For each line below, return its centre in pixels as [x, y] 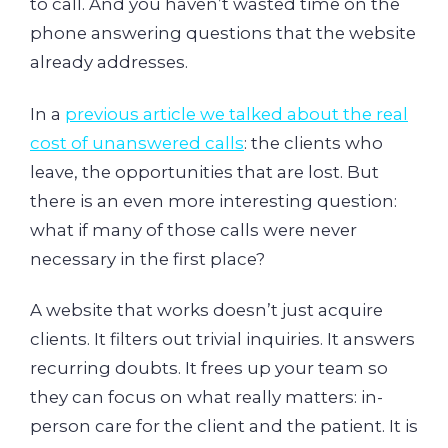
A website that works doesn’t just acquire [206, 310]
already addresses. [109, 62]
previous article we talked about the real [236, 113]
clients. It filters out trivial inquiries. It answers [222, 339]
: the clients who [313, 142]
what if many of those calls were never [193, 229]
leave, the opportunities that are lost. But [204, 171]
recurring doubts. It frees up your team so [209, 368]
